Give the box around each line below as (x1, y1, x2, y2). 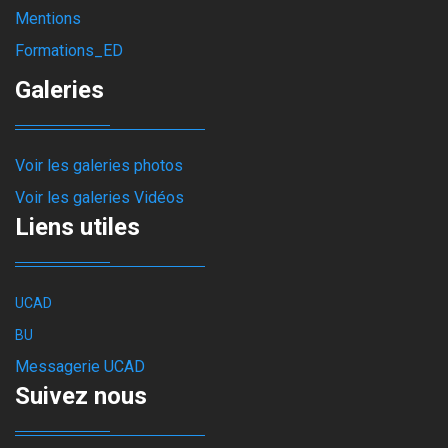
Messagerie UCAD (15, 357, 145, 376)
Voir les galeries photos (15, 156, 183, 175)
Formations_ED (15, 41, 123, 60)
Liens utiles (15, 213, 140, 241)
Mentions (15, 9, 81, 28)
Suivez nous (15, 382, 147, 410)
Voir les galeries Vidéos (15, 188, 184, 207)
